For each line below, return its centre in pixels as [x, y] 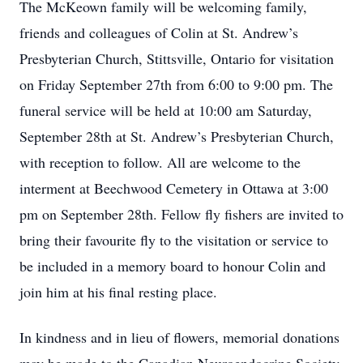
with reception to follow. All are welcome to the [160, 162]
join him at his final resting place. [118, 292]
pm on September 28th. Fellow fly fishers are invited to [181, 214]
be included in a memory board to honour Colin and [173, 266]
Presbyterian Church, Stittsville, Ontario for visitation [177, 58]
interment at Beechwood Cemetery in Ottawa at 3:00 [174, 188]
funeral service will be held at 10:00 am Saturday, [166, 110]
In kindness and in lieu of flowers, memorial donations [179, 337]
